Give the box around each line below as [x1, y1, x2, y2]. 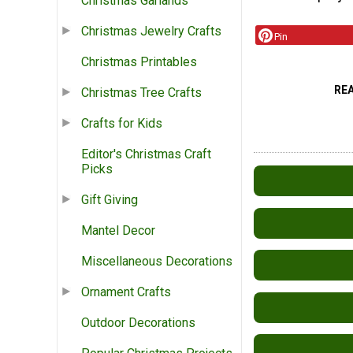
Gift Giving [81, 192, 138, 208]
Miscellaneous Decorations [81, 254, 232, 269]
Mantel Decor [81, 223, 155, 239]
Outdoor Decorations [81, 315, 195, 331]
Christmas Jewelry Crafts [81, 24, 221, 39]
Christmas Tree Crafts [81, 85, 202, 101]
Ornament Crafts [81, 284, 171, 300]
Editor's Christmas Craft [81, 147, 211, 162]
